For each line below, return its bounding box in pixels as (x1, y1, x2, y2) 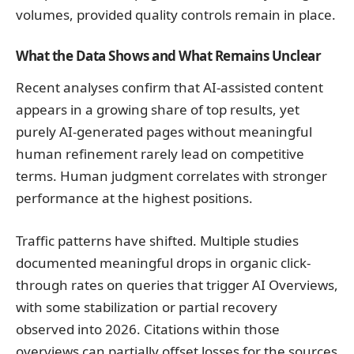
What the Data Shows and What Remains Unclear (16, 46, 321, 65)
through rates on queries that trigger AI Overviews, (16, 275, 338, 294)
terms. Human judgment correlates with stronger (16, 167, 327, 186)
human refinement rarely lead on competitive (16, 145, 304, 164)
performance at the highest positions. (16, 189, 253, 208)
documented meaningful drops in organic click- (16, 253, 311, 272)
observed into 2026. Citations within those (16, 319, 280, 338)
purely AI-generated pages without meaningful (16, 122, 312, 141)
